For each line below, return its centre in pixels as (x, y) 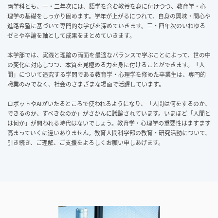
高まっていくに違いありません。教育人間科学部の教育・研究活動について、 (109, 133)
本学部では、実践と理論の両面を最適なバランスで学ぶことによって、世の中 (109, 55)
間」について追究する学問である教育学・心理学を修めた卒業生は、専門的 (107, 74)
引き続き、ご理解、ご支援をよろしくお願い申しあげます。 (86, 142)
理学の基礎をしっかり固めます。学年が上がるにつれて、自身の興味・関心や (109, 16)
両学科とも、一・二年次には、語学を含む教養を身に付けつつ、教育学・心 (107, 6)
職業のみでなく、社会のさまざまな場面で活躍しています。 (86, 84)
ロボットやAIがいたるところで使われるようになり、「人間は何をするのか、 (109, 103)
